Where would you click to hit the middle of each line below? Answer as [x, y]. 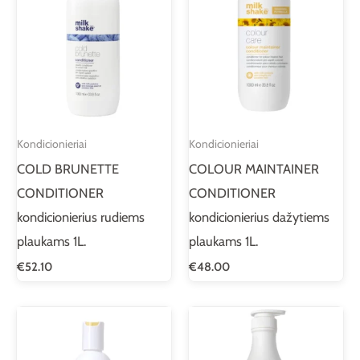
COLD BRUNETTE [68, 168]
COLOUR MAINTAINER [254, 168]
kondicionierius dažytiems [259, 217]
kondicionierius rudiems [81, 217]
